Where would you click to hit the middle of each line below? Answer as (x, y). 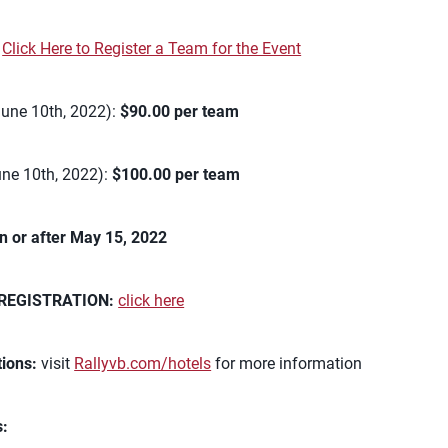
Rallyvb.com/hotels (143, 363)
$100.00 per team (176, 174)
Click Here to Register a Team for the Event (152, 48)
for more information (287, 363)
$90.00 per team (180, 111)
